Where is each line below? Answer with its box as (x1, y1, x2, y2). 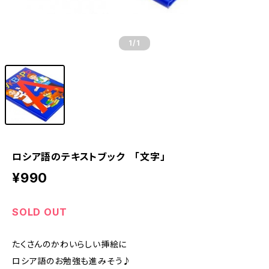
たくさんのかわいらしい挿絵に (12, 239, 127, 249)
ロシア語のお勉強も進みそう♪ (12, 256, 132, 266)
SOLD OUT (12, 206, 67, 218)
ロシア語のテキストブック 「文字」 (12, 151, 166, 163)
